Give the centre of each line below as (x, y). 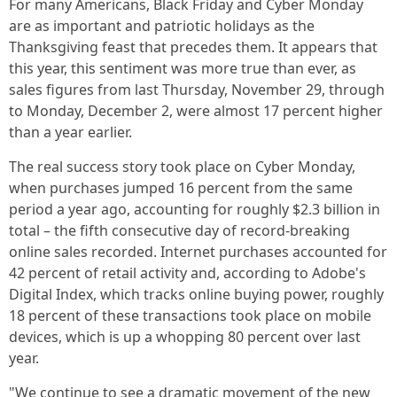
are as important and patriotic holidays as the (162, 26)
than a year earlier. (72, 132)
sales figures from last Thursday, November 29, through (197, 90)
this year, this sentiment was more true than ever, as (183, 68)
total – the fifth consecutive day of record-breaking (179, 230)
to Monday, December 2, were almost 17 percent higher (196, 111)
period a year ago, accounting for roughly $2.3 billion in (195, 209)
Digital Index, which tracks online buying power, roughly (196, 294)
